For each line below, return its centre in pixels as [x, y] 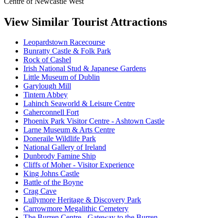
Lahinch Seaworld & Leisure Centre [79, 104]
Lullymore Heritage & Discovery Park [82, 200]
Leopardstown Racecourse [64, 42]
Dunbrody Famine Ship [60, 156]
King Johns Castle [51, 174]
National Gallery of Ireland [65, 147]
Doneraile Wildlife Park [60, 139]
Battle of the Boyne [53, 182]
